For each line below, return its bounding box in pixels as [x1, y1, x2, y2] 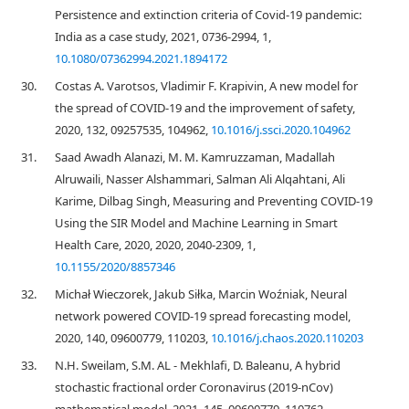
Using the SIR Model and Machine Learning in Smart [55, 215, 338, 231]
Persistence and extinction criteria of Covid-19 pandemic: [55, 6, 362, 23]
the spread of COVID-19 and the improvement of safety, [55, 100, 355, 116]
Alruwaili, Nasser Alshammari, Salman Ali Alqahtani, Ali [55, 171, 345, 187]
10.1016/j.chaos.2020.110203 [211, 330, 363, 346]
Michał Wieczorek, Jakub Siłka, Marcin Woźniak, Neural [55, 286, 347, 302]
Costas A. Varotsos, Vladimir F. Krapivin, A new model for [55, 78, 358, 94]
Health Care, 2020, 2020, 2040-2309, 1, [55, 236, 256, 253]
